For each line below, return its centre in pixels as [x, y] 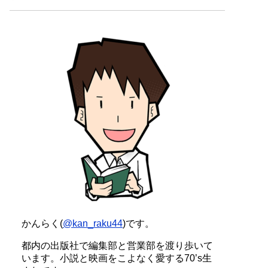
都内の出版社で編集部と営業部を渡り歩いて [117, 246]
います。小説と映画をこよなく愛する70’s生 [117, 258]
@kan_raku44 [93, 223]
